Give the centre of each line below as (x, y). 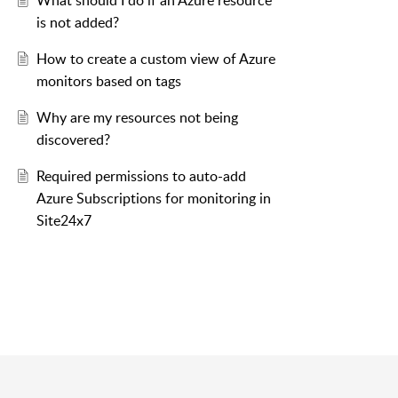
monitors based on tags (108, 81)
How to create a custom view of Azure (155, 59)
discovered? (73, 140)
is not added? (77, 23)
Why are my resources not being (137, 118)
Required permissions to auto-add (141, 176)
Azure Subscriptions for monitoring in (153, 199)
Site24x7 (64, 221)
